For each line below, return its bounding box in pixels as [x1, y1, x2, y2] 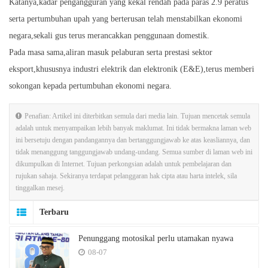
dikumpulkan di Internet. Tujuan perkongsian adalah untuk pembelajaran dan [16, 159, 232, 168]
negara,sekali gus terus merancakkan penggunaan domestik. [9, 31, 209, 40]
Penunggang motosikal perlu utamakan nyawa [78, 233, 233, 243]
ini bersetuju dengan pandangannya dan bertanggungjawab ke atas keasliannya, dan [16, 135, 250, 144]
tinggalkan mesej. [16, 183, 65, 192]
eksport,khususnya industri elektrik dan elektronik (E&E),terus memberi [9, 64, 254, 74]
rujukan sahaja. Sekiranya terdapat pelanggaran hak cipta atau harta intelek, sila [16, 171, 237, 180]
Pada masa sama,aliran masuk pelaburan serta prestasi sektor [9, 47, 212, 57]
